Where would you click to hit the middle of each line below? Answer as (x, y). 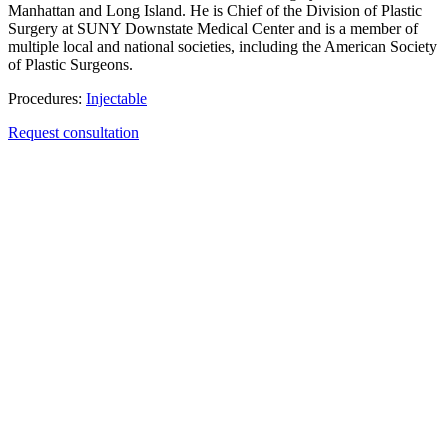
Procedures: (45, 98)
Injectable (116, 98)
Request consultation (73, 132)
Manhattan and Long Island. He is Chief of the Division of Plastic (215, 10)
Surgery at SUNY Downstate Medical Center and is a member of (213, 28)
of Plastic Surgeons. (70, 64)
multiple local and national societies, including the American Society (222, 46)
